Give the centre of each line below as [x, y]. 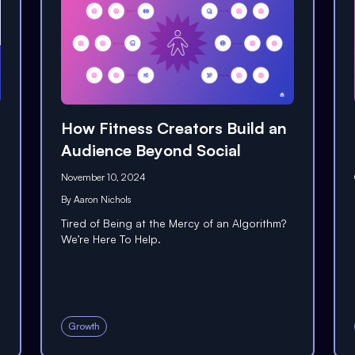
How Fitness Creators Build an [174, 128]
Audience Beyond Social [151, 150]
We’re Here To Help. [111, 239]
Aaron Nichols [102, 199]
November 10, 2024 [103, 177]
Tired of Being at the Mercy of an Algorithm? [173, 223]
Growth [84, 326]
